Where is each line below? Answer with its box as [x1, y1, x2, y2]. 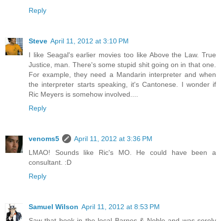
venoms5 [29, 135, 59, 143]
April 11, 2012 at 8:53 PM [81, 203, 160, 211]
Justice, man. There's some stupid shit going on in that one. [29, 61, 216, 69]
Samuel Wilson [29, 203, 78, 211]
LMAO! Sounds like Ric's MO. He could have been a [29, 148, 216, 157]
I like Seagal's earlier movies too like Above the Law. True [29, 51, 216, 59]
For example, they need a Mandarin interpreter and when [29, 71, 216, 79]
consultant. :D [29, 158, 72, 167]
